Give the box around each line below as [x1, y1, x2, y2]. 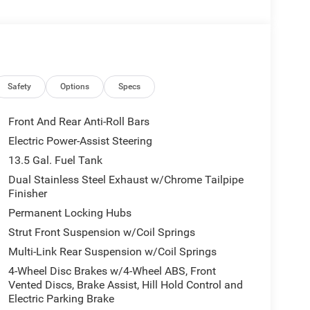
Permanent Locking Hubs [8, 206, 131, 220]
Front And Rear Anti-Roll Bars [8, 115, 149, 129]
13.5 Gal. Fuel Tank [8, 154, 102, 167]
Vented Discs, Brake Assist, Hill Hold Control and [8, 278, 243, 292]
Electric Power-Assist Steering [8, 134, 152, 148]
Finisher [8, 187, 47, 201]
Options [60, 82, 90, 92]
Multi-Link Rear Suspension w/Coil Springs [8, 245, 217, 259]
